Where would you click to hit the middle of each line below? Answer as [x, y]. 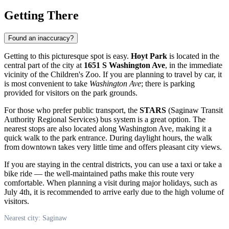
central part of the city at [44, 65]
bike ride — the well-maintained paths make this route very [99, 173]
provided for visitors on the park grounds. [71, 93]
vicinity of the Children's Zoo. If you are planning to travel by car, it [113, 74]
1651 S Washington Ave [124, 65]
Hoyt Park [149, 56]
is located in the [193, 56]
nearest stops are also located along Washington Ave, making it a [108, 128]
